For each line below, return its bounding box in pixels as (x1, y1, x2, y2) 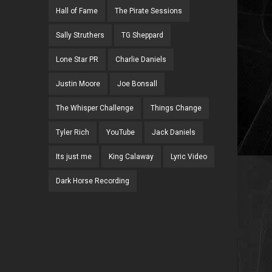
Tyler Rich (56, 128, 90, 137)
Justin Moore (56, 80, 101, 88)
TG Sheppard (121, 31, 164, 39)
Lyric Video (171, 152, 208, 161)
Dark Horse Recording (56, 177, 130, 185)
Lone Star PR (56, 55, 99, 64)
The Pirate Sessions (115, 7, 183, 15)
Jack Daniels (152, 128, 196, 137)
